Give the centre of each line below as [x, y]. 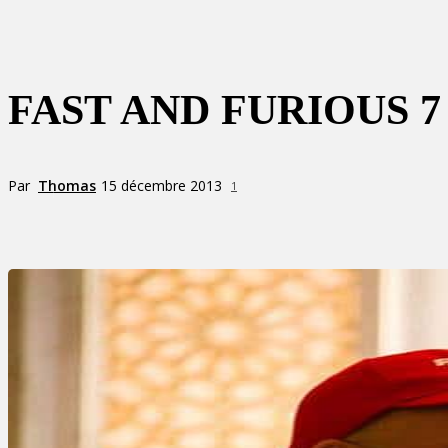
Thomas [67, 185]
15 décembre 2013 [161, 186]
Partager [110, 222]
